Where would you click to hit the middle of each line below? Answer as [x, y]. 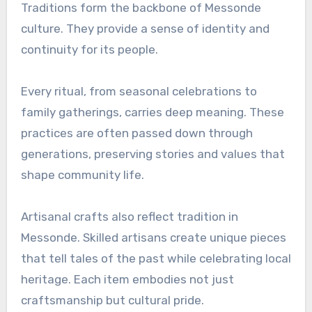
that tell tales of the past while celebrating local [156, 258]
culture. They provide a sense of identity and [145, 28]
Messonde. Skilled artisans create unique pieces [153, 237]
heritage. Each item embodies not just [127, 279]
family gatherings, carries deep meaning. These [152, 112]
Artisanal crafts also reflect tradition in [129, 216]
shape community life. [82, 174]
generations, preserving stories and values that [153, 154]
